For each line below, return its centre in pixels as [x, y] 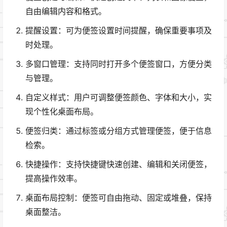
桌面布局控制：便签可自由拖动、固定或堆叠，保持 [119, 198]
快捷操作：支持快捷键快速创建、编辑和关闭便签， [119, 164]
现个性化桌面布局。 [62, 112]
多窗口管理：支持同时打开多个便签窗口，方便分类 [119, 64]
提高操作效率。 [54, 179]
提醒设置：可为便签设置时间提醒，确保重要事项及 [119, 31]
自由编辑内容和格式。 [66, 11]
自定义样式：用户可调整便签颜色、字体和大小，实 [119, 98]
